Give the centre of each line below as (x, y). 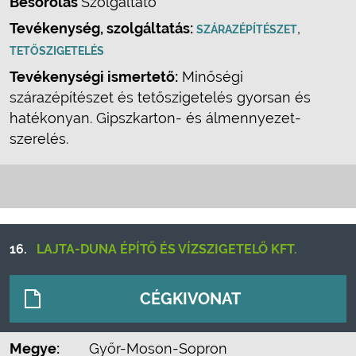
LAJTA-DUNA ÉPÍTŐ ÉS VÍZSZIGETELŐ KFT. (167, 249)
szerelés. (39, 139)
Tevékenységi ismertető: (94, 77)
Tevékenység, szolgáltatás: (103, 28)
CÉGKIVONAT (190, 299)
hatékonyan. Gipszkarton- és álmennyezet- (155, 118)
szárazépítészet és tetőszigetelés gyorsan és (160, 97)
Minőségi (211, 77)
